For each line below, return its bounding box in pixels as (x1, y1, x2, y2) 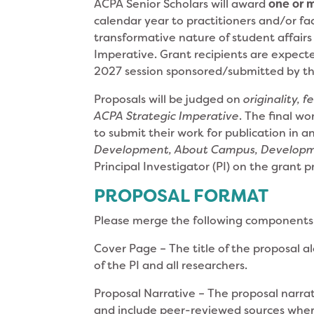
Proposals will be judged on (94, 91, 244, 107)
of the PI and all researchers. (94, 257, 248, 273)
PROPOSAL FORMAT (94, 184, 269, 207)
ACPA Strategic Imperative (94, 108, 240, 123)
